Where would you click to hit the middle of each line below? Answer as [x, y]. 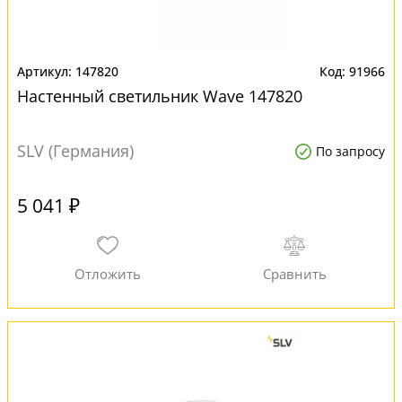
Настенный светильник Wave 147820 [160, 96]
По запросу [350, 151]
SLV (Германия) [75, 151]
